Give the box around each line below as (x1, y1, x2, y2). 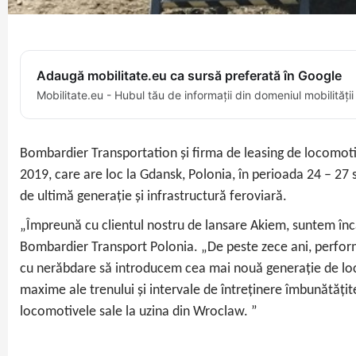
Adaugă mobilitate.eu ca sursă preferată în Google (37, 68, 342, 84)
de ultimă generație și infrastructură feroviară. (20, 189, 287, 205)
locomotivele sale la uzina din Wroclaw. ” (20, 304, 257, 320)
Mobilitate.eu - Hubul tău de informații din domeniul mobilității (37, 88, 354, 103)
